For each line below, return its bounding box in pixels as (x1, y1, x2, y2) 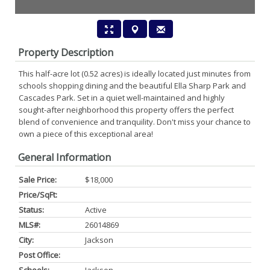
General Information (18, 151, 111, 164)
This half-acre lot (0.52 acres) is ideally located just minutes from (19, 68, 251, 79)
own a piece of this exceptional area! (19, 128, 153, 139)
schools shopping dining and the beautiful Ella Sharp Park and (19, 80, 246, 91)
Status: (19, 204, 44, 215)
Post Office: (19, 250, 60, 260)
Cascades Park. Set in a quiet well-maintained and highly (19, 92, 225, 103)
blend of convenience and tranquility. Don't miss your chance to (19, 116, 251, 127)
